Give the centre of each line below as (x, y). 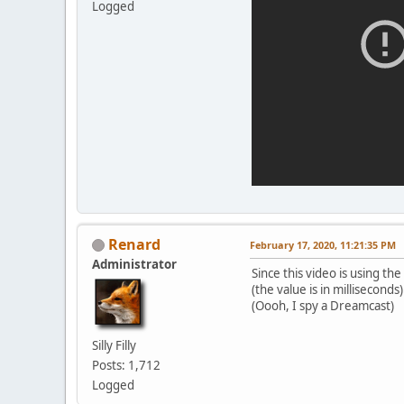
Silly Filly (114, 345)
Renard (134, 244)
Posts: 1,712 (126, 365)
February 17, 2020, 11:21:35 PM (323, 244)
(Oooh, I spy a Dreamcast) (323, 305)
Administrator (134, 264)
